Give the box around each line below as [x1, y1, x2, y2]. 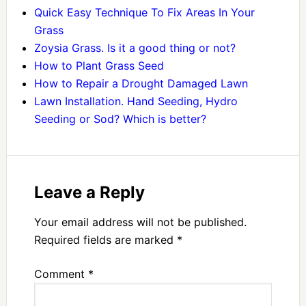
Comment [33, 267, 88, 281]
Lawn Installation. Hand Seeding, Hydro [33, 94, 238, 109]
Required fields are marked [33, 233, 177, 247]
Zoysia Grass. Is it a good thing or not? [33, 41, 236, 55]
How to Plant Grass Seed [33, 59, 164, 73]
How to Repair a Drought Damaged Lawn [33, 76, 248, 91]
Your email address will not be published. [33, 215, 247, 229]
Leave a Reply [33, 182, 145, 203]
